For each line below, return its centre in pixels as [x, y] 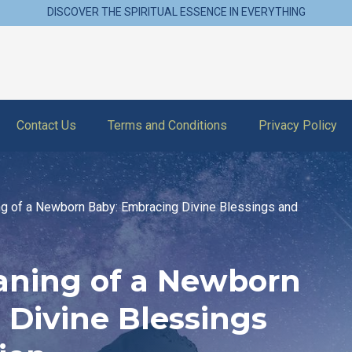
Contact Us [46, 125]
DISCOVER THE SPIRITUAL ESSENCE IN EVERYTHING [176, 12]
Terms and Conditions [167, 125]
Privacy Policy [298, 125]
